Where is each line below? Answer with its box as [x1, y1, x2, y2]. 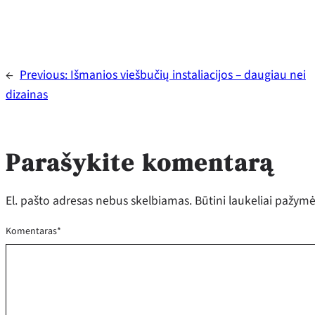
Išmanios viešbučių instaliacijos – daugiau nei [70, 65, 306, 84]
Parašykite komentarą [6, 145, 274, 179]
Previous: [20, 65, 70, 84]
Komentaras [6, 224, 57, 238]
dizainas [6, 85, 48, 103]
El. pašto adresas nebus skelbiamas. [6, 192, 192, 210]
